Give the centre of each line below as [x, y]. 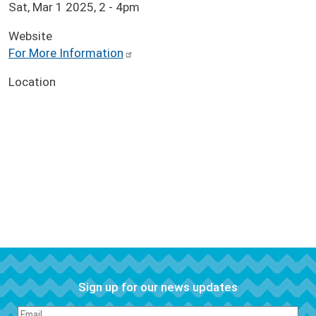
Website [30, 36]
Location [32, 82]
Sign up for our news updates [158, 287]
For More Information [66, 53]
